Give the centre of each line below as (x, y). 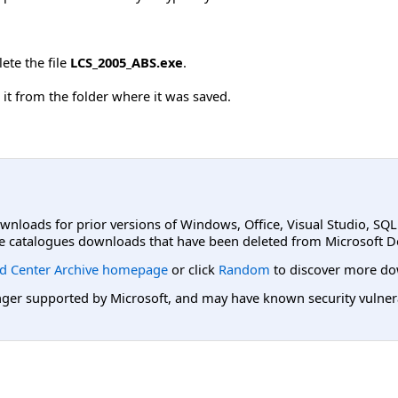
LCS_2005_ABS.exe (127, 62)
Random (244, 269)
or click (193, 269)
